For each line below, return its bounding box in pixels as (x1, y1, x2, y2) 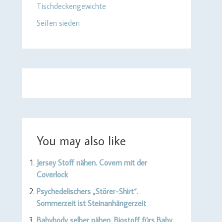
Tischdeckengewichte (36, 1, 106, 11)
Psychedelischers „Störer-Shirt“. (36, 186, 138, 196)
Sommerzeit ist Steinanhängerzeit (36, 198, 146, 208)
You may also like (36, 132, 126, 149)
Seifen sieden (36, 18, 80, 28)
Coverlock (36, 169, 68, 179)
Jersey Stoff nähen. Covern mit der (36, 158, 147, 167)
